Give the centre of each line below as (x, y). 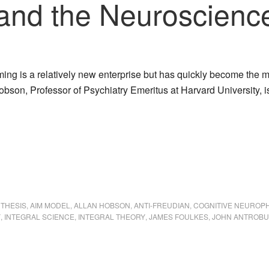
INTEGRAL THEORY (112, 216)
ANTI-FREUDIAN (162, 205)
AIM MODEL (50, 205)
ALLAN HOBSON (102, 205)
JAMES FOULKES (179, 216)
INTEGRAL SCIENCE (39, 216)
